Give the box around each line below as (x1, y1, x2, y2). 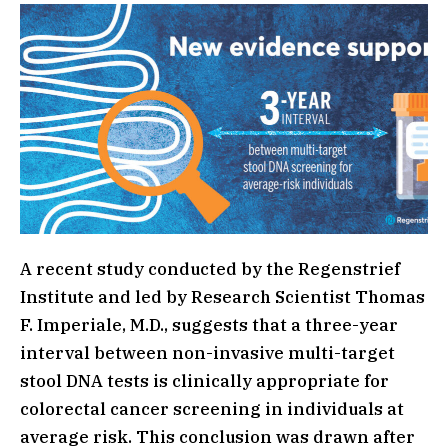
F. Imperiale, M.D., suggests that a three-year (20, 313, 398, 336)
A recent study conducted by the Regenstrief (20, 257, 400, 280)
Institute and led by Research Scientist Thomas (20, 285, 425, 308)
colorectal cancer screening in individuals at (20, 397, 404, 420)
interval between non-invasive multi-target (20, 341, 395, 364)
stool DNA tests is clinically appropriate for (20, 369, 389, 392)
